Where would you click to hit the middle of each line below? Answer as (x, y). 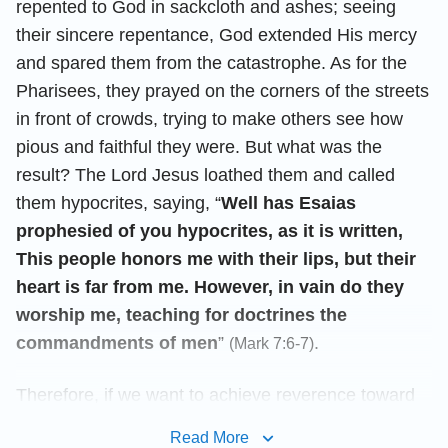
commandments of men (117, 342)
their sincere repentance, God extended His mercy (216, 34)
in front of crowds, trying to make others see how (209, 118)
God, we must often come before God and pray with (222, 422)
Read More (209, 437)
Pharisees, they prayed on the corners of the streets (222, 90)
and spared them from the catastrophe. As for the (211, 62)
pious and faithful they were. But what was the (199, 146)
